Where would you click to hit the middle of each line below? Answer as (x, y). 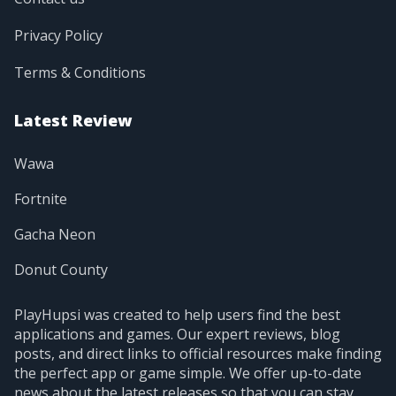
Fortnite (41, 199)
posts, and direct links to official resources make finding (198, 354)
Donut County (61, 270)
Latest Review (73, 120)
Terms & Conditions (80, 72)
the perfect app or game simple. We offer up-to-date (188, 373)
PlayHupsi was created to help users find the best (177, 315)
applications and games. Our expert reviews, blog (177, 334)
